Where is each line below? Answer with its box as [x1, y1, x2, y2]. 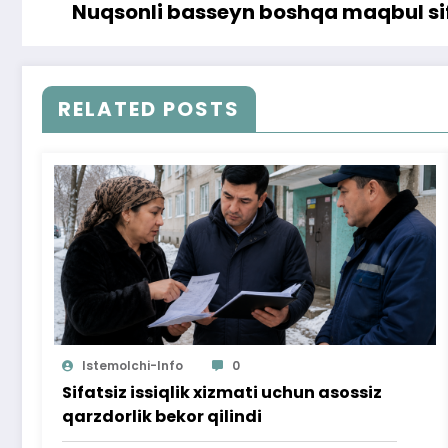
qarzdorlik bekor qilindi [62, 405, 262, 429]
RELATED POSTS [58, 95, 240, 124]
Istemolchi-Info [82, 357, 183, 375]
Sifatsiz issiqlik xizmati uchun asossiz [62, 381, 382, 405]
